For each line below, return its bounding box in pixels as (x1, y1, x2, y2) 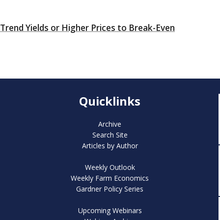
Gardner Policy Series (76, 184, 144, 193)
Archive (98, 119, 122, 129)
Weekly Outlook (84, 162, 135, 172)
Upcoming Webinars (78, 205, 142, 215)
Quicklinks (79, 93, 141, 109)
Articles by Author (82, 140, 138, 150)
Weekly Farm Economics (71, 173, 149, 183)
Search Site (92, 130, 128, 139)
